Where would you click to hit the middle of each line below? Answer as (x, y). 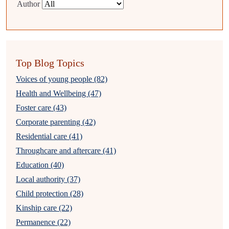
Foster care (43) (41, 108)
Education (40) (40, 165)
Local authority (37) (48, 179)
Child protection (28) (50, 193)
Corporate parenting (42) (56, 122)
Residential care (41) (49, 136)
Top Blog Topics (50, 63)
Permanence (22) (43, 222)
